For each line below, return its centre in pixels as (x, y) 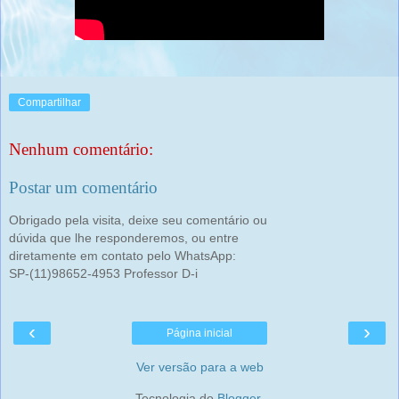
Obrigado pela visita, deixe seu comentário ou (138, 220)
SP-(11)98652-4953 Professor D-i (103, 273)
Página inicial (199, 333)
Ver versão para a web (199, 366)
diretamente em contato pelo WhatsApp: (122, 255)
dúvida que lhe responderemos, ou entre (124, 237)
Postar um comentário (83, 188)
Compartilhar (49, 102)
